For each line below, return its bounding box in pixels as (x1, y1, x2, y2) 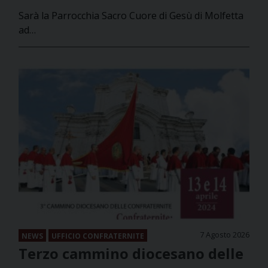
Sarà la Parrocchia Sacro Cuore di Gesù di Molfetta (19, 9, 243, 23)
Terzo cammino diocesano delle (19, 243, 243, 263)
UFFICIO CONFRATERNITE (51, 230, 144, 241)
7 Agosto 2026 (200, 229, 249, 240)
